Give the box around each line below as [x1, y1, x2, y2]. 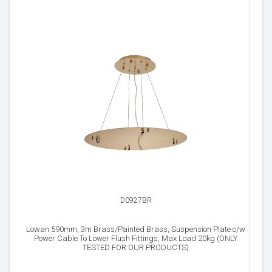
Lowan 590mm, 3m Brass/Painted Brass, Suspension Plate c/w [26, 225, 245, 234]
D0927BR [120, 196, 152, 205]
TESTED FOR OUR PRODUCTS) [83, 243, 189, 252]
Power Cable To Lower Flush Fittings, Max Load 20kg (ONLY [34, 234, 237, 243]
